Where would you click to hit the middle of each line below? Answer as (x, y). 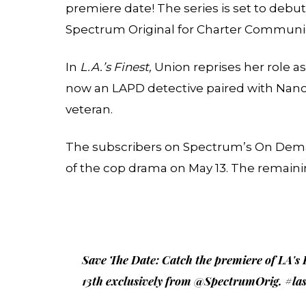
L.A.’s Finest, (116, 67)
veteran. (89, 110)
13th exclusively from (138, 281)
